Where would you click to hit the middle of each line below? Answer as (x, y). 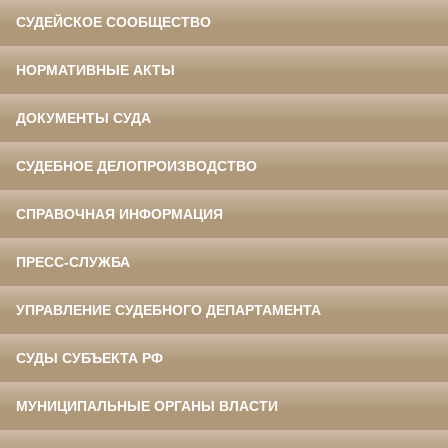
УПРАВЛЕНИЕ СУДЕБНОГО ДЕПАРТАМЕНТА (168, 310)
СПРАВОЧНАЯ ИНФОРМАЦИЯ (119, 214)
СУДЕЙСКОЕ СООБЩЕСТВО (113, 22)
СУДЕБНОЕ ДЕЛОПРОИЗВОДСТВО (136, 166)
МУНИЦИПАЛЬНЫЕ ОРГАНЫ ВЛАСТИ (147, 406)
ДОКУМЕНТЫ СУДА (83, 118)
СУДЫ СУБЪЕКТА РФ (89, 358)
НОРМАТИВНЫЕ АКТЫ (95, 70)
